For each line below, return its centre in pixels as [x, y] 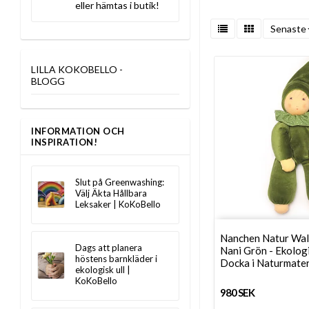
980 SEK [237, 292]
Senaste [288, 28]
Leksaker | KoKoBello [118, 204]
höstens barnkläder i [116, 259]
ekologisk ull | [103, 270]
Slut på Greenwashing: [120, 182]
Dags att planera [109, 248]
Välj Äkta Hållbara [111, 193]
